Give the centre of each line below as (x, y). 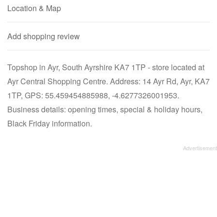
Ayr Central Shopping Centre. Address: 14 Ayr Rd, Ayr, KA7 (108, 81)
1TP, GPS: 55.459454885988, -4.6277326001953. (93, 95)
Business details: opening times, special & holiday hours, (105, 109)
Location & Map (34, 8)
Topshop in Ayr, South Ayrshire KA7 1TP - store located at (106, 67)
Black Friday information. (50, 123)
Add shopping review (44, 36)
